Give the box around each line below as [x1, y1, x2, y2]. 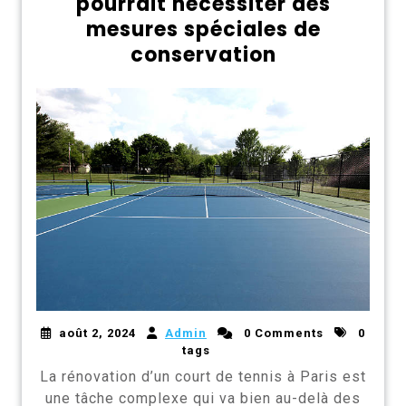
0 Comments [240, 325, 324, 340]
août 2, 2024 [59, 325, 136, 340]
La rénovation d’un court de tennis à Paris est [40, 367, 366, 385]
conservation [130, 41, 276, 70]
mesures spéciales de [85, 15, 321, 44]
